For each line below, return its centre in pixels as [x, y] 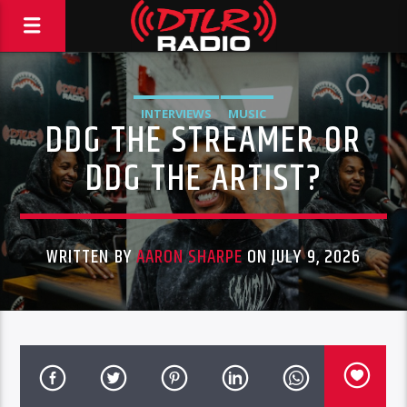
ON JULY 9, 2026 [302, 257]
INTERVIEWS [176, 114]
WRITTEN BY [91, 257]
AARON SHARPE [189, 257]
